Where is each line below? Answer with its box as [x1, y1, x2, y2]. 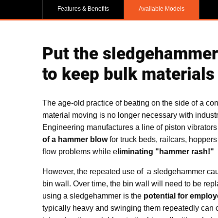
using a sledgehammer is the [42, 191, 144, 200]
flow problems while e [42, 147, 117, 156]
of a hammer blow [42, 135, 108, 144]
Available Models [139, 5, 184, 12]
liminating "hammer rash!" [117, 147, 214, 156]
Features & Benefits [57, 5, 109, 12]
